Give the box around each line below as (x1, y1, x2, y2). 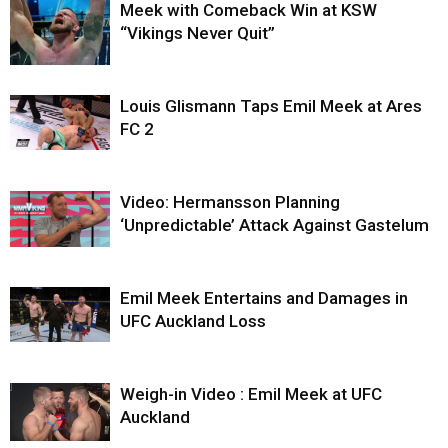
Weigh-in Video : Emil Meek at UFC (120, 383, 382, 404)
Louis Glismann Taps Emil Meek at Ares (120, 95, 422, 116)
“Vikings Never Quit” (120, 22, 275, 43)
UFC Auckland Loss (120, 310, 266, 331)
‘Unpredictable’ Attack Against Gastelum (120, 214, 429, 235)
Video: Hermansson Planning (120, 191, 340, 212)
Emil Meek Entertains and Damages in (120, 287, 408, 308)
